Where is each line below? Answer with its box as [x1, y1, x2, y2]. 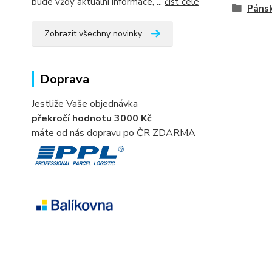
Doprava [40, 70, 89, 87]
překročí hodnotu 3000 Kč [32, 111, 152, 125]
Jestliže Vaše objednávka [32, 97, 138, 110]
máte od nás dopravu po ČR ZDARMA [32, 126, 195, 140]
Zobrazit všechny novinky [44, 27, 142, 39]
